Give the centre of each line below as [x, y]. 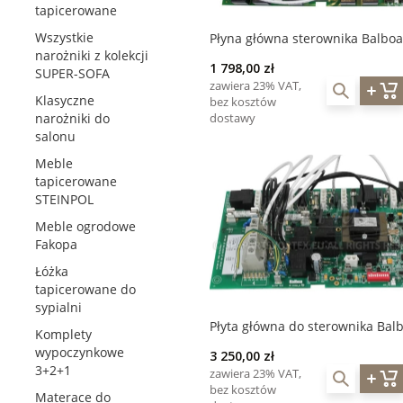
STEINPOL [64, 199]
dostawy [233, 117]
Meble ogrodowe [85, 226]
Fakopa [56, 244]
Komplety [63, 334]
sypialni [58, 307]
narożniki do [72, 118]
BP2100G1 [240, 345]
